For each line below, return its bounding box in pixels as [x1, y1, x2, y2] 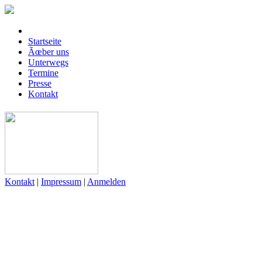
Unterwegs [28, 57, 68, 67]
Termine [28, 68, 58, 78]
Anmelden [87, 177, 126, 187]
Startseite [28, 36, 61, 46]
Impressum [41, 177, 81, 187]
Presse [28, 78, 51, 88]
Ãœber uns [28, 47, 69, 57]
